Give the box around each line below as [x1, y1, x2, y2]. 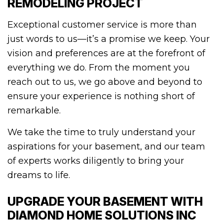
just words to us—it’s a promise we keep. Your [7, 34, 210, 45]
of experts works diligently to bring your [7, 155, 184, 167]
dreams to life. [7, 170, 70, 181]
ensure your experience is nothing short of [7, 91, 195, 102]
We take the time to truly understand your [7, 127, 195, 138]
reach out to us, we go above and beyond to [7, 76, 202, 88]
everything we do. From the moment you [7, 62, 190, 74]
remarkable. [7, 105, 61, 116]
